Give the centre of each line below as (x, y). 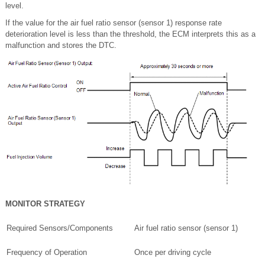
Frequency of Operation (47, 252)
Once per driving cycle (173, 252)
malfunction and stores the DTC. (61, 45)
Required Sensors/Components (60, 228)
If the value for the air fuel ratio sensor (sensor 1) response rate (114, 23)
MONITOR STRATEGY (45, 203)
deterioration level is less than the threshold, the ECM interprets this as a (130, 34)
